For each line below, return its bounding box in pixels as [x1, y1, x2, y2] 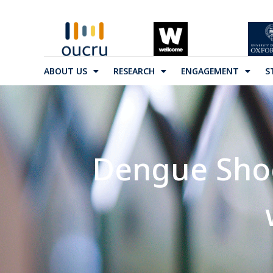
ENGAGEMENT [181, 65, 239, 77]
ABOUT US [44, 65, 87, 77]
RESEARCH [113, 65, 155, 77]
